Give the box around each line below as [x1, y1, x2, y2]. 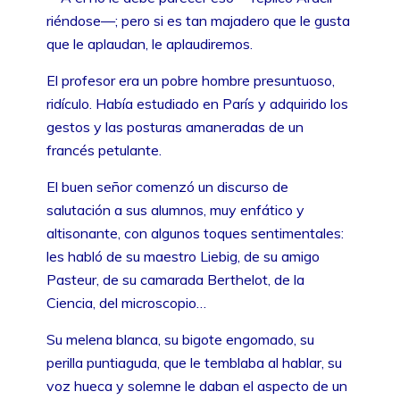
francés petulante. [46, 140, 162, 159]
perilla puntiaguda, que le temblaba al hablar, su [46, 353, 342, 371]
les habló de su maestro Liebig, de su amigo [46, 246, 320, 265]
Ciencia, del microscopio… [46, 293, 206, 312]
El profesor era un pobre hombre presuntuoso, [46, 71, 335, 89]
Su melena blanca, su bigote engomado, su [46, 329, 314, 348]
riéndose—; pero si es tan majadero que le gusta [46, 11, 350, 29]
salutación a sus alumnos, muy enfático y [46, 200, 304, 219]
